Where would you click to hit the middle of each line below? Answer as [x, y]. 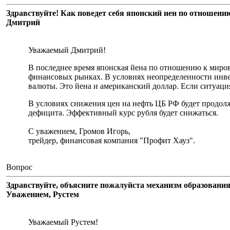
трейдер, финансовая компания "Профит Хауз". [112, 140]
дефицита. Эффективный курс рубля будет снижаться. [123, 113]
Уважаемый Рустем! [63, 222]
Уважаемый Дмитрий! [67, 50]
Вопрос [19, 167]
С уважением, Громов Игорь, [79, 131]
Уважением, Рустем [43, 194]
